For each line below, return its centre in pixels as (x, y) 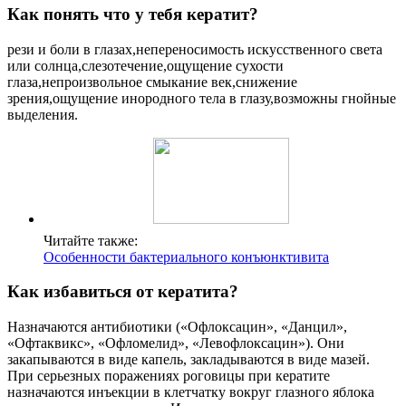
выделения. (43, 114)
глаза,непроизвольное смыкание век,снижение (152, 82)
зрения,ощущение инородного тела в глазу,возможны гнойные (202, 98)
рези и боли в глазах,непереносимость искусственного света (195, 49)
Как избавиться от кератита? (123, 292)
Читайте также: (91, 240)
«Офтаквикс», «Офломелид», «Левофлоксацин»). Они (176, 343)
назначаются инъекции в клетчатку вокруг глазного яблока (191, 391)
